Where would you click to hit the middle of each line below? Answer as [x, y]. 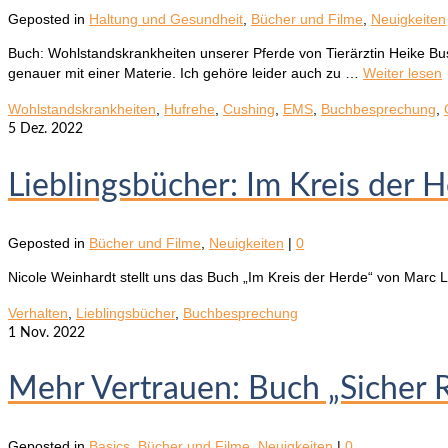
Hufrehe [189, 109]
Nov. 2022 [50, 332]
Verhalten [38, 312]
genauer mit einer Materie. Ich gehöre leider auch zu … [185, 73]
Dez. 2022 [49, 129]
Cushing [249, 109]
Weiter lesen [402, 73]
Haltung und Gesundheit [166, 19]
